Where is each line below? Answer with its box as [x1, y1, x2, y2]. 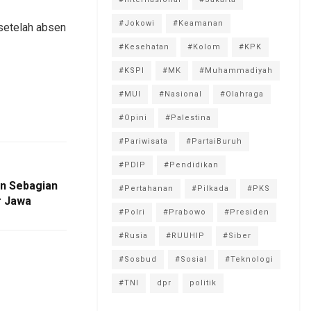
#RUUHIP [166, 230, 205, 240]
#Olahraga [220, 89, 264, 99]
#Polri [119, 207, 145, 217]
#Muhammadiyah [199, 65, 273, 75]
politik [190, 278, 217, 287]
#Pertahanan [119, 183, 174, 193]
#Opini [119, 112, 147, 122]
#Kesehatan [119, 42, 169, 51]
